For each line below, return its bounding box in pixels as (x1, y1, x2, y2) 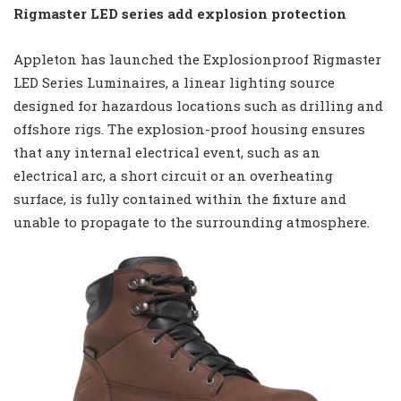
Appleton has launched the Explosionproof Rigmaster (13, 50, 381, 69)
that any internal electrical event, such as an (13, 143, 320, 162)
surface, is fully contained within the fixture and (13, 190, 346, 209)
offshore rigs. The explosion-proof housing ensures (13, 120, 365, 139)
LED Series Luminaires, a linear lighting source (13, 73, 335, 92)
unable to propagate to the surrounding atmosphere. (13, 213, 370, 232)
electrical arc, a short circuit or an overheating (13, 166, 333, 185)
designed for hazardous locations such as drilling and (13, 97, 383, 115)
